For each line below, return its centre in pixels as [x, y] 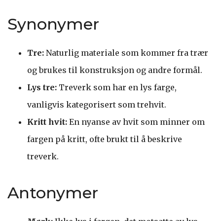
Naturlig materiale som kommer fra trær [127, 53]
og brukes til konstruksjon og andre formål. [115, 70]
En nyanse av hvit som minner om [137, 122]
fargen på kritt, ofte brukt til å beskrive [105, 139]
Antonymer [53, 192]
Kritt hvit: [48, 122]
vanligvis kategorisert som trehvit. [97, 104]
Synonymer [53, 24]
